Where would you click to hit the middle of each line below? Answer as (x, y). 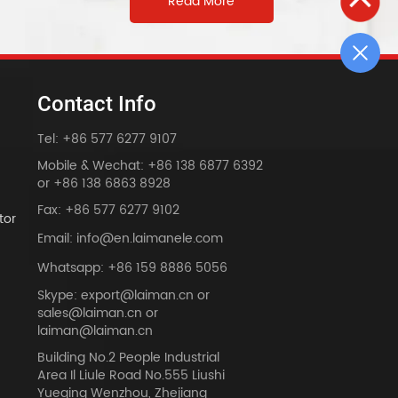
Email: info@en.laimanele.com (130, 239)
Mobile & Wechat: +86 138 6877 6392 (150, 166)
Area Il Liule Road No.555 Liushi (131, 376)
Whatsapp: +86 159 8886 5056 (132, 268)
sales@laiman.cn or (97, 314)
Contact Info (96, 104)
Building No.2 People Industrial (128, 358)
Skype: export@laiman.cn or (123, 296)
